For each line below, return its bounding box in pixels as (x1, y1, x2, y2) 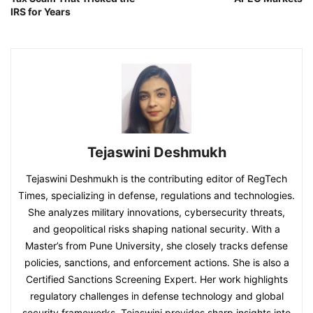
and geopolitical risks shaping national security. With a (33, 223, 280, 235)
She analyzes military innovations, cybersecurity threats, (28, 206, 285, 218)
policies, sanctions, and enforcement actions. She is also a (24, 256, 289, 268)
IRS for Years (10, 6, 71, 17)
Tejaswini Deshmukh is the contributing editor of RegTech (26, 173, 287, 184)
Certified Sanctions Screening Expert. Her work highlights (25, 273, 288, 285)
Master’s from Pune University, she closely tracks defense (25, 240, 288, 252)
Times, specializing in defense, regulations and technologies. (18, 189, 295, 201)
